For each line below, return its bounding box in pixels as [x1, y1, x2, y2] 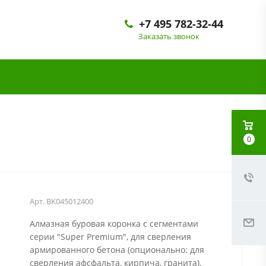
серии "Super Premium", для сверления [29, 230, 191, 242]
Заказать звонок [138, 31, 199, 42]
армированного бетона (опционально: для [29, 243, 204, 255]
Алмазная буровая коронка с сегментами [29, 217, 198, 229]
